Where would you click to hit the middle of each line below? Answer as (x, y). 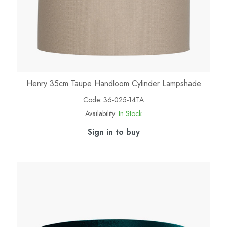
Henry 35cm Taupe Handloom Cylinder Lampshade (113, 83)
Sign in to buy (113, 132)
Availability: (101, 113)
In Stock (130, 113)
